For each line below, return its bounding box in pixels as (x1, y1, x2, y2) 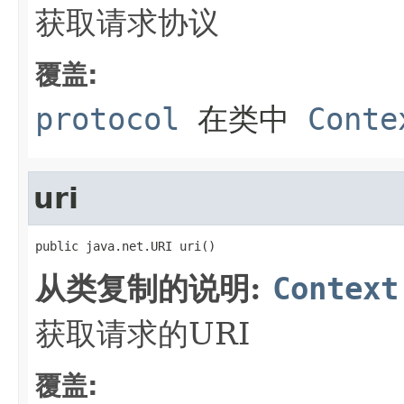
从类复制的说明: (35, 270, 272, 307)
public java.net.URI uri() (35, 238, 216, 253)
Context (272, 270, 399, 307)
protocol (35, 100, 179, 137)
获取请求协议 (35, 4, 219, 41)
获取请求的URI (35, 315, 250, 352)
